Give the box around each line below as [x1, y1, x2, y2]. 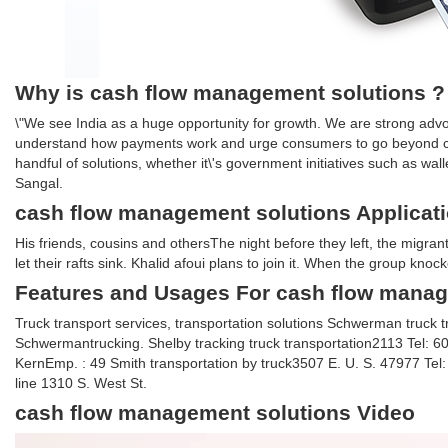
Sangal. [15, 175, 63, 191]
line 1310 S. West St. [15, 375, 147, 391]
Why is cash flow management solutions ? [15, 81, 445, 104]
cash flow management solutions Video [15, 401, 415, 424]
